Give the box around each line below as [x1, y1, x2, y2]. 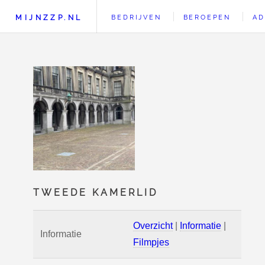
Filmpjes [133, 237, 169, 247]
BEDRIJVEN [111, 13, 161, 21]
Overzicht [133, 221, 173, 231]
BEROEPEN [183, 13, 231, 21]
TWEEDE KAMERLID [33, 187, 158, 198]
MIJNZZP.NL [15, 13, 83, 22]
